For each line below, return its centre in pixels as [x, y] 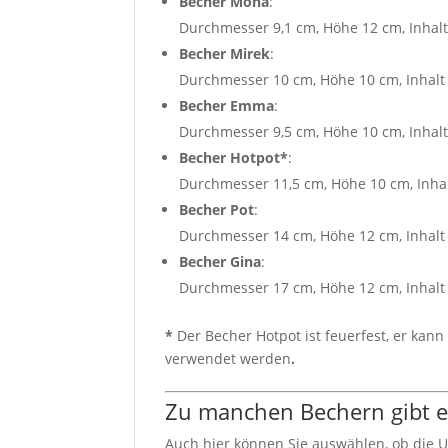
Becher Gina [220, 261]
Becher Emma [227, 105]
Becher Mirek [225, 53]
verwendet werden [228, 358]
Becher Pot [217, 209]
